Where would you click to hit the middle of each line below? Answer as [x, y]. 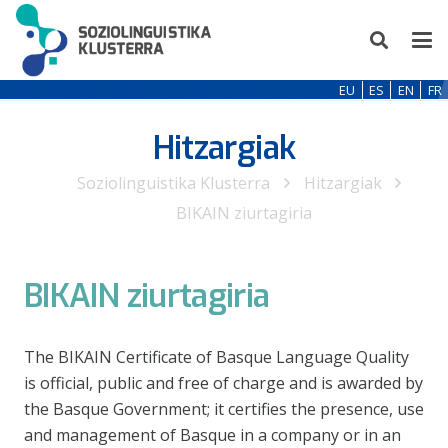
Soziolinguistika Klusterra [174, 183]
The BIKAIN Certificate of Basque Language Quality [216, 357]
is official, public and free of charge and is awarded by [223, 383]
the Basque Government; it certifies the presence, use [224, 409]
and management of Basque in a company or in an [212, 435]
